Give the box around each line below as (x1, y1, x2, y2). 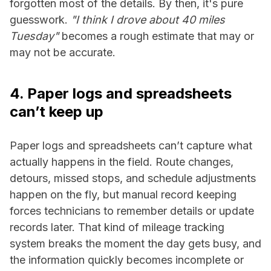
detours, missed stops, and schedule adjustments (10, 172, 256, 184)
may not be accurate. (10, 46, 116, 59)
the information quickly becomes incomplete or (10, 253, 244, 266)
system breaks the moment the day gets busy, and (10, 237, 261, 250)
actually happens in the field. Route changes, (10, 155, 233, 168)
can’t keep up (10, 103, 103, 120)
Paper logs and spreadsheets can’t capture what (10, 139, 252, 152)
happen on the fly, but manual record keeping (10, 188, 237, 201)
